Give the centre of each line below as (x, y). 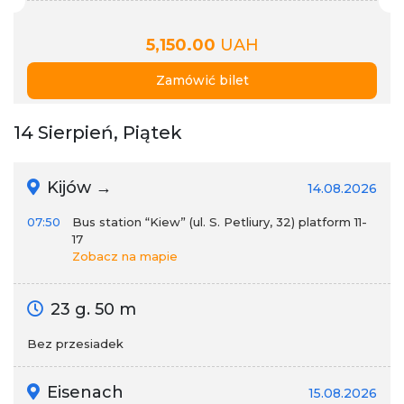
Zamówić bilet (202, 80)
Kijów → (77, 188)
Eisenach (83, 392)
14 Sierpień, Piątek (98, 133)
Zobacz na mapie (125, 256)
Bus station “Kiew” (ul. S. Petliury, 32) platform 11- (220, 222)
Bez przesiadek (75, 344)
